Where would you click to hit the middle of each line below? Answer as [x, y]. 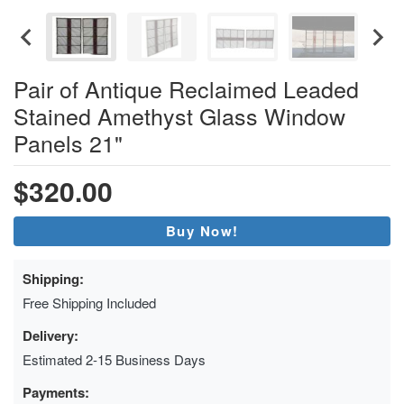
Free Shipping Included [89, 302]
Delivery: [50, 335]
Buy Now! [202, 230]
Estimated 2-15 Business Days [114, 359]
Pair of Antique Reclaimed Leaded [186, 88]
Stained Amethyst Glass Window [179, 115]
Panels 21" [68, 142]
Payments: [56, 392]
